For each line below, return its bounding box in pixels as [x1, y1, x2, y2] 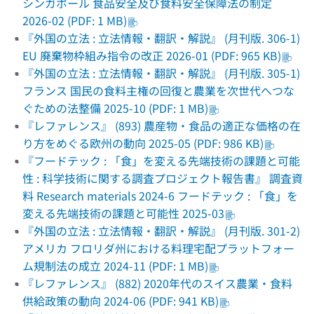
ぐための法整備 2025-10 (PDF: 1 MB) [22, 100, 208, 116]
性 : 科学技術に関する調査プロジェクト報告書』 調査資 [22, 170, 303, 186]
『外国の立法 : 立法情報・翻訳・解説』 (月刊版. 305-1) [22, 64, 300, 81]
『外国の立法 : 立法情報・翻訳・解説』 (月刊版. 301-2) [22, 222, 300, 239]
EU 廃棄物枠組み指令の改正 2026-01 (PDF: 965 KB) [22, 47, 281, 64]
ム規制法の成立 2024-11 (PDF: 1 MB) [22, 257, 208, 274]
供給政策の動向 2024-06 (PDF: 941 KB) [22, 292, 219, 309]
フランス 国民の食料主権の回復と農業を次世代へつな [22, 82, 294, 99]
